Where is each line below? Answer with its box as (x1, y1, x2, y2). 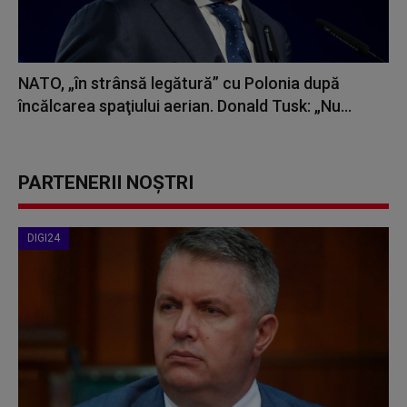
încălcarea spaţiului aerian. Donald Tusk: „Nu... (18, 96, 352, 116)
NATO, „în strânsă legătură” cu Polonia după (18, 74, 340, 94)
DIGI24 (27, 232, 60, 245)
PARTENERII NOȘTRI (18, 172, 194, 194)
